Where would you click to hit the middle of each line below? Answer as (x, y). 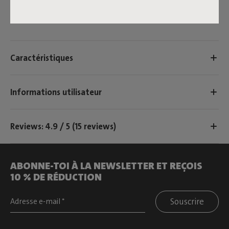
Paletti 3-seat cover (45, 19)
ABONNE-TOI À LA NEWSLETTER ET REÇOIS (106, 166)
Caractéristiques (42, 58)
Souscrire (187, 202)
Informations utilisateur (56, 92)
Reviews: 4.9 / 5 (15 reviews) (63, 126)
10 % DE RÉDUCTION (56, 177)
